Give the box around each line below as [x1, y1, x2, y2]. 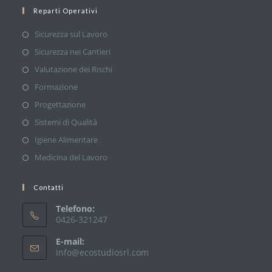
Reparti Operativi [33, 7, 98, 15]
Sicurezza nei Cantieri [35, 46, 111, 57]
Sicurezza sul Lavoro [35, 29, 108, 39]
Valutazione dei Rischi [35, 64, 113, 75]
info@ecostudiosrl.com [56, 246, 149, 258]
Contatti [33, 183, 64, 191]
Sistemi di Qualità [35, 117, 98, 127]
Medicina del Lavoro [35, 152, 108, 163]
